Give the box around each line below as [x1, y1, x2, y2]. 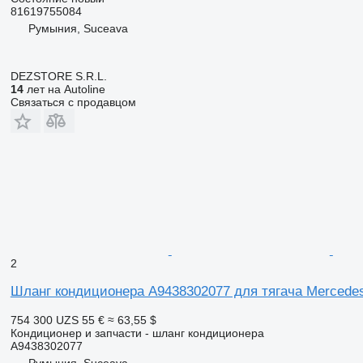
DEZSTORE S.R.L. [10, 69, 107, 83]
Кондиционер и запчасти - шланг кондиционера [10, 326, 264, 340]
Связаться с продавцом [10, 95, 136, 109]
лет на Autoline [23, 82, 105, 96]
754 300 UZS [10, 313, 79, 327]
